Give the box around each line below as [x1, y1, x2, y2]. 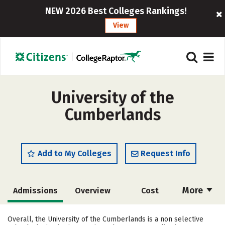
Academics [15, 209, 56, 218]
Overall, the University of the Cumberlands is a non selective [8, 215, 203, 223]
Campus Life [126, 209, 172, 218]
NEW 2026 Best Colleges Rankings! [45, 6, 187, 17]
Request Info [141, 149, 190, 158]
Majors [78, 209, 105, 218]
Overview [74, 186, 110, 195]
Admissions [13, 186, 58, 195]
